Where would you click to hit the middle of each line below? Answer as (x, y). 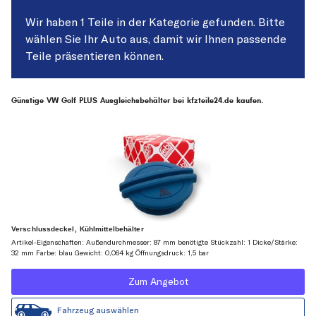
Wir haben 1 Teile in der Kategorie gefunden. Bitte (155, 22)
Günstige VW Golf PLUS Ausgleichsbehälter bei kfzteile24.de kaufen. (137, 101)
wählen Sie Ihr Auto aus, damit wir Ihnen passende (156, 39)
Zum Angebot (158, 282)
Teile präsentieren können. (95, 56)
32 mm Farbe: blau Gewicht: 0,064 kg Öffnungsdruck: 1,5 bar (110, 253)
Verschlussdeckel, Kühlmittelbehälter (78, 229)
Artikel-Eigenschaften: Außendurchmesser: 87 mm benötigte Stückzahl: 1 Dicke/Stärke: (154, 243)
